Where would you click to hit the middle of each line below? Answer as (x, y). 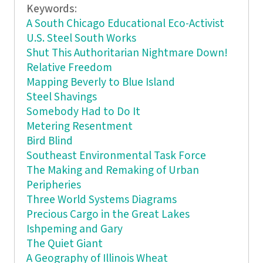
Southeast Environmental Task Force (116, 156)
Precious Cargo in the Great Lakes (108, 215)
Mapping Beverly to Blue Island (100, 83)
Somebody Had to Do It (83, 112)
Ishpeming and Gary (74, 230)
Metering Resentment (79, 127)
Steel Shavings (61, 97)
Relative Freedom (69, 68)
